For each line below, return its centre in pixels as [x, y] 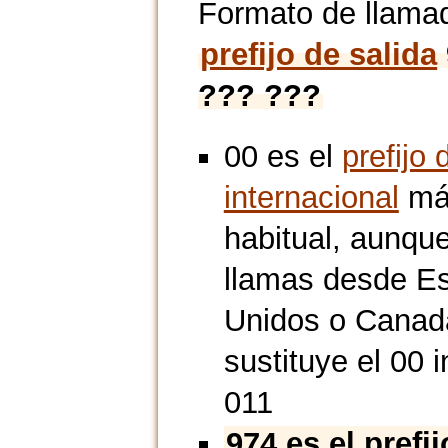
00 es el [282, 157]
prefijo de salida [319, 55]
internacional [311, 198]
